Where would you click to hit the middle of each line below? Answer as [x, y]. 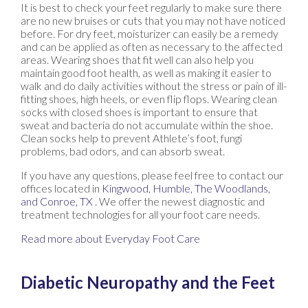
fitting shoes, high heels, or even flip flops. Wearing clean [149, 98]
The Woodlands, [232, 188]
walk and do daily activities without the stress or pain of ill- [154, 85]
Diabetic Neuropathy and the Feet [148, 282]
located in [77, 188]
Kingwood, [126, 188]
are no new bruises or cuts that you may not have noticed [153, 20]
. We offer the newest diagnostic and [180, 201]
